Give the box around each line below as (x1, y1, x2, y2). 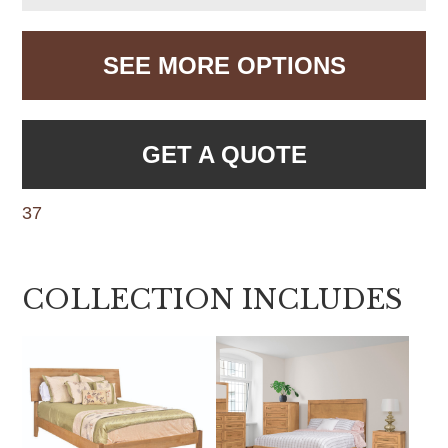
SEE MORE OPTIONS (102, 51, 346, 79)
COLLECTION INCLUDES (22, 282, 403, 316)
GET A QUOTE (141, 140, 307, 168)
